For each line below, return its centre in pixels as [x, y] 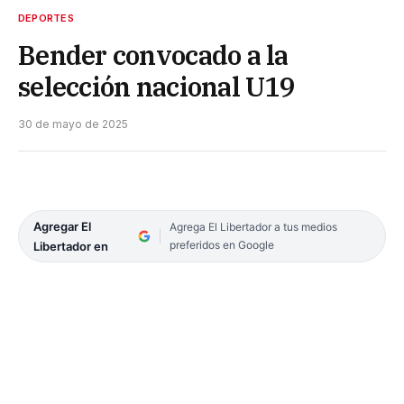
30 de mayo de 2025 [73, 124]
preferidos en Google [221, 245]
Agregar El [62, 227]
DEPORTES [46, 18]
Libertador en [71, 247]
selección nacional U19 [156, 87]
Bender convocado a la [153, 55]
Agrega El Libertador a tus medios [253, 227]
